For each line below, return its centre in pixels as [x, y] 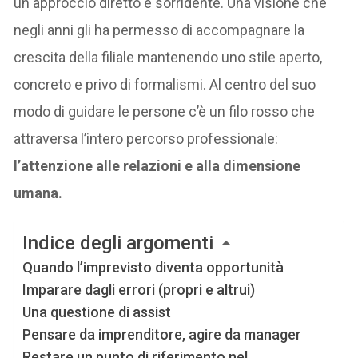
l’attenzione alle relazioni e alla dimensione [157, 165]
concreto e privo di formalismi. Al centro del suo [165, 84]
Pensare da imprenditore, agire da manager [162, 334]
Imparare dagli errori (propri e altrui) [139, 289]
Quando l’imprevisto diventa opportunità [153, 267]
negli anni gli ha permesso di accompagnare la [159, 30]
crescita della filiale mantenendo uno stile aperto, [168, 57]
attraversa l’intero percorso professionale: [146, 138]
